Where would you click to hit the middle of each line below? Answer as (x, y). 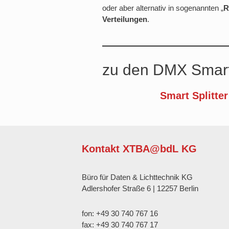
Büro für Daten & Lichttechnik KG (137, 177)
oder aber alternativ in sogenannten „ (163, 8)
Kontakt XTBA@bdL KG (139, 148)
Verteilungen (125, 19)
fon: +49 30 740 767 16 (120, 213)
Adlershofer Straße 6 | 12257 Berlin (140, 188)
